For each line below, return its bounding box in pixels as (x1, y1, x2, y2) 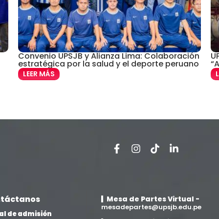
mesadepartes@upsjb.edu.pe (101, 202, 201, 212)
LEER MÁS (23, 69, 55, 79)
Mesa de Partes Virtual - (107, 194, 199, 204)
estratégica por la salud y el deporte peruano (18, 58, 199, 70)
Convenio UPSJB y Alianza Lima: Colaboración (18, 50, 200, 62)
